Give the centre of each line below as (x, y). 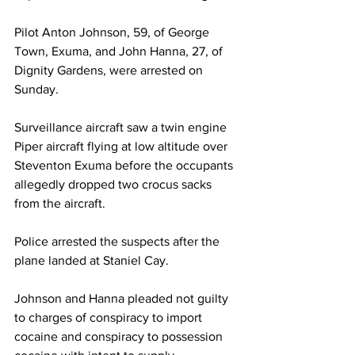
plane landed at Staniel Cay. (92, 260)
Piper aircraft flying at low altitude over (122, 146)
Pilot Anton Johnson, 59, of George (113, 32)
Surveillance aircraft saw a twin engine (122, 127)
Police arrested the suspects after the (118, 241)
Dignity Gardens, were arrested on (110, 70)
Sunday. (36, 89)
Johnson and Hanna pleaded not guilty (123, 298)
